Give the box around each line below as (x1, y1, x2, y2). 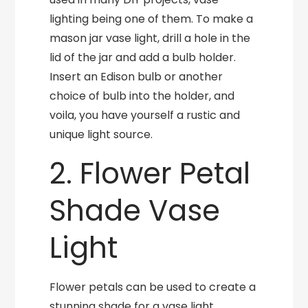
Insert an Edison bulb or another (49, 69, 223, 85)
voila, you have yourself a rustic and (49, 107, 241, 123)
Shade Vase (49, 190, 221, 231)
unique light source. (49, 126, 153, 142)
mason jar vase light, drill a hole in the (49, 30, 251, 46)
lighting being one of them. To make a (49, 11, 254, 27)
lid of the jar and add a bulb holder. (49, 49, 236, 65)
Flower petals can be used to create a (49, 279, 256, 295)
